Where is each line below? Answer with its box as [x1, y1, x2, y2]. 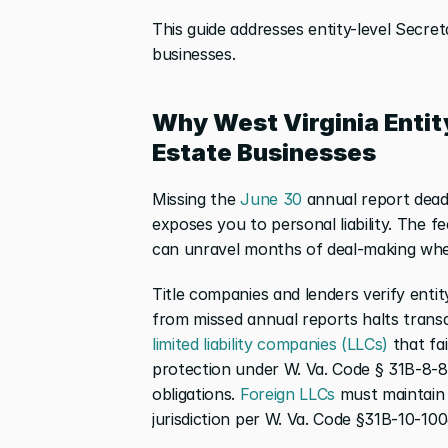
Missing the [152, 188, 236, 209]
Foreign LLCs [235, 383, 336, 404]
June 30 [235, 188, 302, 209]
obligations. [152, 383, 236, 404]
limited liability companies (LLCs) [152, 333, 389, 354]
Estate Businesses [152, 137, 376, 167]
